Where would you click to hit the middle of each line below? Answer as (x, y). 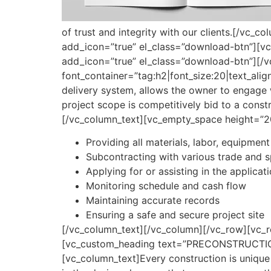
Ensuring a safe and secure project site (175, 215)
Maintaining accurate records (153, 201)
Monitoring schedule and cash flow (166, 186)
